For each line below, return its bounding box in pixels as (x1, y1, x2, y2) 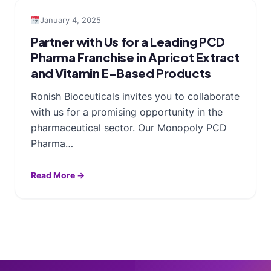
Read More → (31, 169, 85, 180)
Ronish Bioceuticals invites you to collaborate (31, 90, 240, 102)
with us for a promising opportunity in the (31, 105, 223, 118)
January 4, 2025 (39, 15, 101, 25)
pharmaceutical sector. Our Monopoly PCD (31, 121, 227, 134)
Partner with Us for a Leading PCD (31, 33, 225, 49)
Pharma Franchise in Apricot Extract (31, 49, 240, 65)
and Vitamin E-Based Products (31, 65, 211, 80)
